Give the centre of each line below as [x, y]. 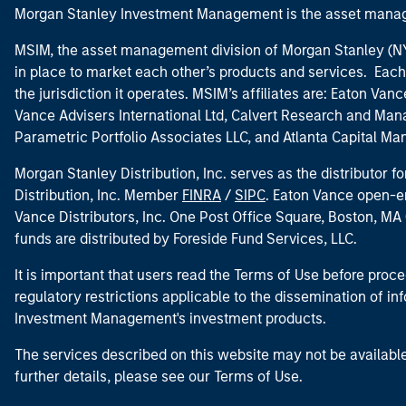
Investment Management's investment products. [170, 319]
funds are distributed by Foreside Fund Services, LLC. [186, 239]
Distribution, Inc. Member [98, 196]
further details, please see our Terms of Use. [159, 377]
